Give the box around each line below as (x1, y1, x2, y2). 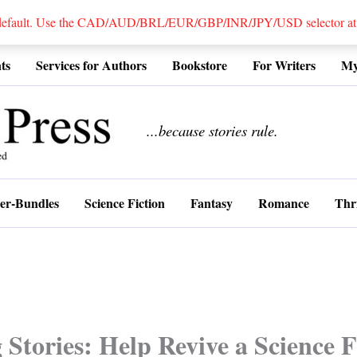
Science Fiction (84, 194, 165, 212)
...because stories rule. (147, 120, 278, 141)
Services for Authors (36, 56, 147, 74)
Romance (258, 194, 309, 212)
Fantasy (190, 194, 233, 212)
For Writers (253, 56, 316, 74)
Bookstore (172, 56, 227, 74)
